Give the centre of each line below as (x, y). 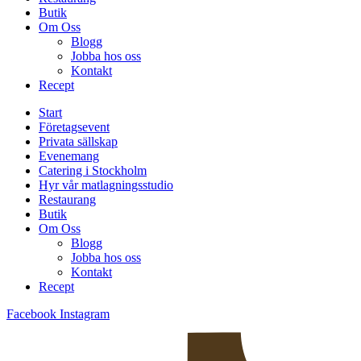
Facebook (31, 313)
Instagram (85, 313)
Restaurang (67, 199)
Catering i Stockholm (93, 170)
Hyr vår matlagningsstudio (106, 185)
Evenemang (69, 156)
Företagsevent (74, 127)
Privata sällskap (78, 141)
